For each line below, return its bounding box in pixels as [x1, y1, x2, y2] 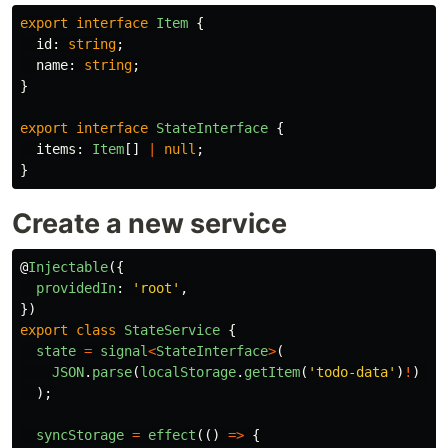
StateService [124, 322, 220, 339]
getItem [244, 364, 300, 381]
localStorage [140, 364, 236, 381]
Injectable [28, 259, 108, 276]
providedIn [36, 280, 116, 297]
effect [148, 427, 196, 444]
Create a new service [12, 207, 287, 241]
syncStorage [36, 427, 124, 444]
